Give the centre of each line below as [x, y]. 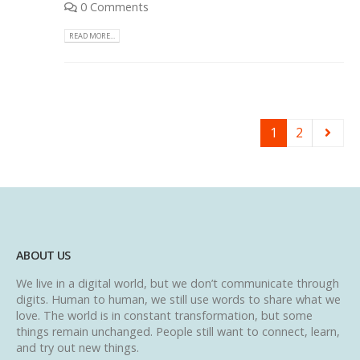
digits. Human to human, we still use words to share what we [178, 299]
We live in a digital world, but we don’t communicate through [178, 283]
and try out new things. [78, 347]
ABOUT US [43, 255]
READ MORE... [92, 36]
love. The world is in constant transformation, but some [164, 315]
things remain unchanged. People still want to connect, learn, [178, 331]
